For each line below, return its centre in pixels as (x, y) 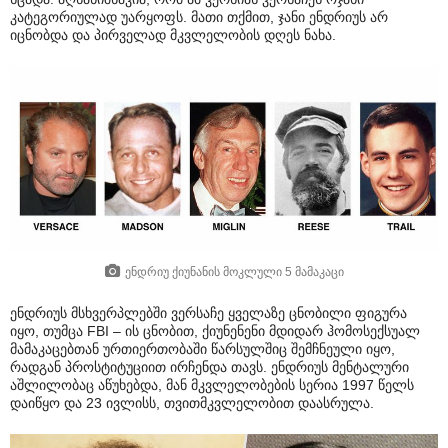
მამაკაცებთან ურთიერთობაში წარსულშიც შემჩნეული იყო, (202, 349)
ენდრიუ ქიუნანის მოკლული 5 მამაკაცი (234, 271)
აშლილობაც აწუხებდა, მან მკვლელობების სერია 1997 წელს (212, 385)
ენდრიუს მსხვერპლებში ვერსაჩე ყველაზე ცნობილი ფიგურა (208, 313)
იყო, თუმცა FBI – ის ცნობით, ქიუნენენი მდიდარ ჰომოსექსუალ (215, 331)
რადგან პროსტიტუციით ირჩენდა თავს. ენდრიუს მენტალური (209, 367)
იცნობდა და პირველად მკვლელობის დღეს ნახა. (173, 34)
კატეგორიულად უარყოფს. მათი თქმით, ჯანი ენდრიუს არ (199, 16)
